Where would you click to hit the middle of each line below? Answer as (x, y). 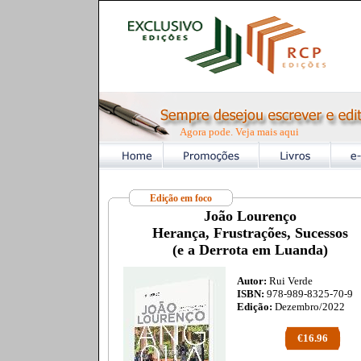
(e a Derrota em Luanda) (250, 250)
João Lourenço (250, 216)
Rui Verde (289, 281)
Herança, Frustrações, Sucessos (250, 233)
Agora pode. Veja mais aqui (239, 132)
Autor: (251, 281)
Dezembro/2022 (308, 307)
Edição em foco (180, 198)
